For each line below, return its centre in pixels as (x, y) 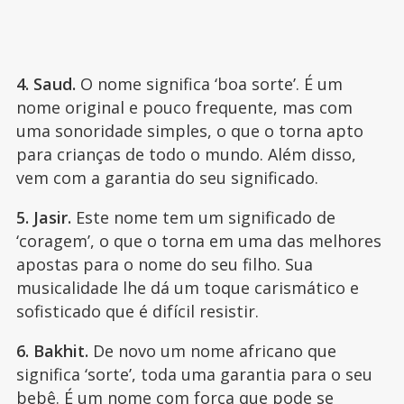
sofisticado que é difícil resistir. (139, 312)
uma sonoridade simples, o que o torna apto (189, 131)
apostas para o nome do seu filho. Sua (164, 265)
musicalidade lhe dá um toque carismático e (187, 288)
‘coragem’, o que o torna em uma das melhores (198, 241)
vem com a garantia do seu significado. (167, 178)
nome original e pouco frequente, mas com (184, 108)
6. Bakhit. (52, 351)
